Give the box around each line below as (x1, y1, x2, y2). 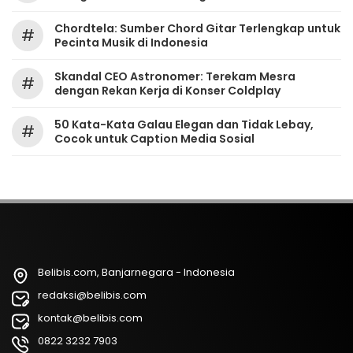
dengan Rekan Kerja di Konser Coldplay (54, 83, 281, 99)
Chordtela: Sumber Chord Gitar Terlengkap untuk (54, 20, 340, 37)
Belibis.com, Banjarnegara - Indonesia (38, 265, 235, 281)
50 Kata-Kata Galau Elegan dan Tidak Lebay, (54, 117, 314, 133)
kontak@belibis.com (38, 310, 143, 326)
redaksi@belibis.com (38, 288, 147, 303)
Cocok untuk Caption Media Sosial (54, 131, 255, 147)
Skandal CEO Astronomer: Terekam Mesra (54, 69, 295, 85)
